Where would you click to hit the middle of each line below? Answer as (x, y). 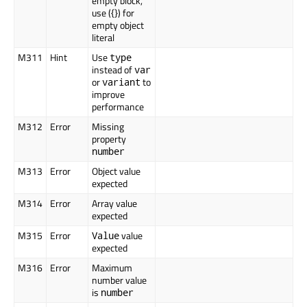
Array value (114, 204)
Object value (116, 171)
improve (108, 95)
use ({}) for (113, 13)
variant (121, 82)
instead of (113, 70)
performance (118, 107)
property (109, 139)
